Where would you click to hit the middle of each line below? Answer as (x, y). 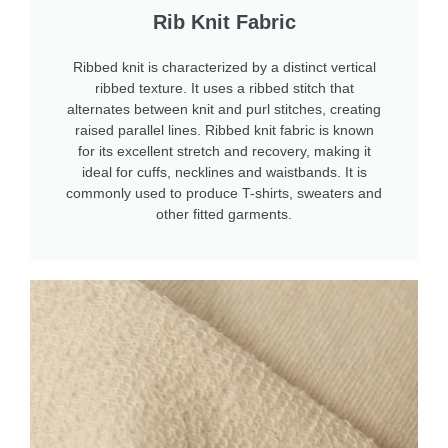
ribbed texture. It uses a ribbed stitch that (224, 88)
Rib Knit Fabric (224, 22)
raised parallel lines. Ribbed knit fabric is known (224, 130)
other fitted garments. (224, 214)
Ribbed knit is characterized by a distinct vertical (224, 67)
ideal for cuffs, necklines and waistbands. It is (224, 172)
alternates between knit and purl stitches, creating (224, 109)
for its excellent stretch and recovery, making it (224, 151)
